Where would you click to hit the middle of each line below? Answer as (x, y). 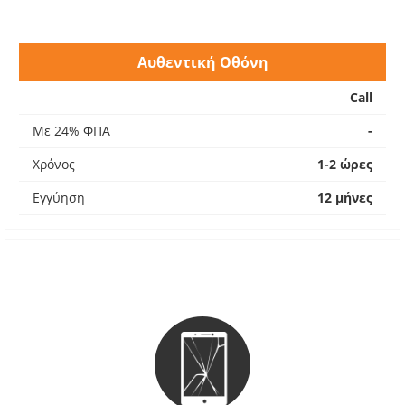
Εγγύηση (59, 198)
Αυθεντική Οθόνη (202, 62)
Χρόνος (54, 164)
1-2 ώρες (345, 164)
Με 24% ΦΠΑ (71, 131)
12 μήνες (345, 198)
